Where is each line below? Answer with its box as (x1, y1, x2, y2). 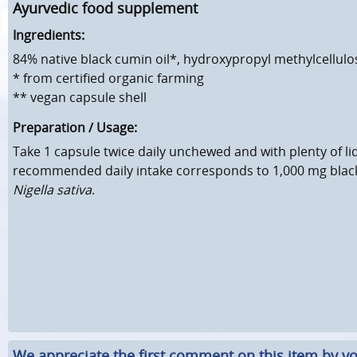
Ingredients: (13, 26, 84, 45)
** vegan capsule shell (13, 88, 147, 107)
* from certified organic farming (13, 69, 204, 88)
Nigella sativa (13, 181, 92, 199)
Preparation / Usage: (13, 119, 137, 137)
